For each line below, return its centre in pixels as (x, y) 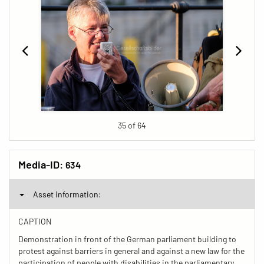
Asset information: (67, 194)
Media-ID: (42, 164)
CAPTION (35, 221)
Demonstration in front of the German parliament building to (127, 239)
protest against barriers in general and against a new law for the (131, 250)
